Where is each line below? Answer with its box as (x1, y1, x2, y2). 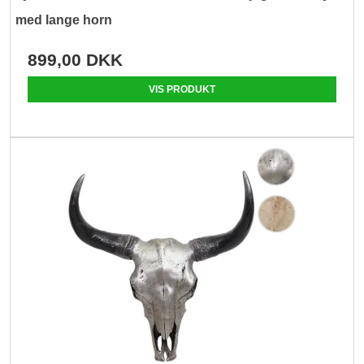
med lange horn (15, 12, 113, 27)
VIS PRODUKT (149, 83, 215, 95)
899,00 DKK (28, 50, 123, 69)
